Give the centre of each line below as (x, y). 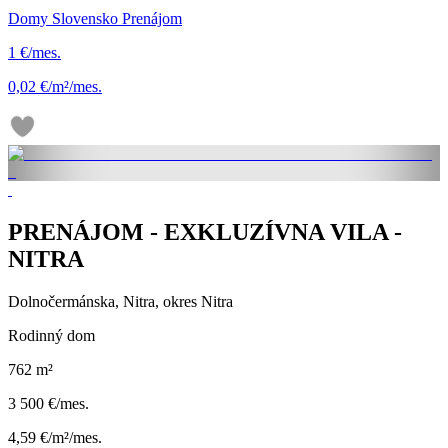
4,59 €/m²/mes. (55, 437)
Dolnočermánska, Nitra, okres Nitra (120, 301)
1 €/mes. (34, 53)
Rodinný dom (51, 335)
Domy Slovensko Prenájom (95, 19)
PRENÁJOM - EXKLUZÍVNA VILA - (205, 231)
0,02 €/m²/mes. (55, 87)
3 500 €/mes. (48, 403)
